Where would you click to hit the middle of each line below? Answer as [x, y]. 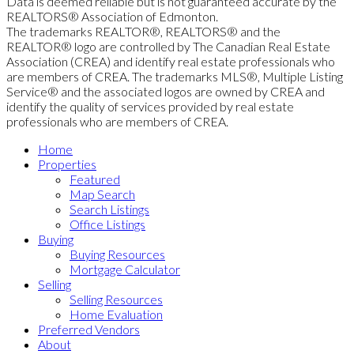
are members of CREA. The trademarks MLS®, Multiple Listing [175, 76]
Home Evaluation [116, 314]
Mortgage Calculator [125, 269]
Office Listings [107, 224]
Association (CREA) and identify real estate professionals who [171, 61]
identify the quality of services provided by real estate [150, 106]
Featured [95, 179]
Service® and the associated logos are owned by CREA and [166, 91]
